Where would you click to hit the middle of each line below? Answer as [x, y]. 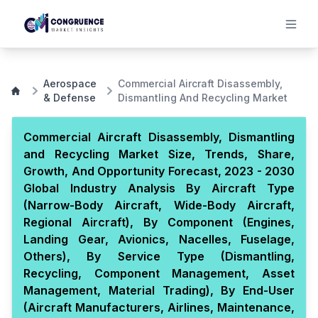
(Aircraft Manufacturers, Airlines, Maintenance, [159, 307]
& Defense [69, 98]
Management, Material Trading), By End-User [159, 290]
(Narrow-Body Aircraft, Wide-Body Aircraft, [159, 205]
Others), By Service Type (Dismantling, [159, 256]
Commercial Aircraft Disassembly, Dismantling [159, 137]
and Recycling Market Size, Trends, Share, [159, 154]
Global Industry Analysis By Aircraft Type [159, 188]
